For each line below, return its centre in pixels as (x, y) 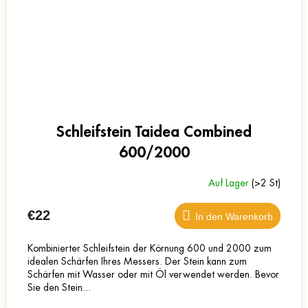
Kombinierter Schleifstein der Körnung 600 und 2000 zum (150, 249)
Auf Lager (230, 183)
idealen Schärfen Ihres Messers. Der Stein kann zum (137, 262)
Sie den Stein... (59, 288)
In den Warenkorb (234, 217)
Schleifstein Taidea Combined (154, 132)
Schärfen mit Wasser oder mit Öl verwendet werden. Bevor (153, 275)
